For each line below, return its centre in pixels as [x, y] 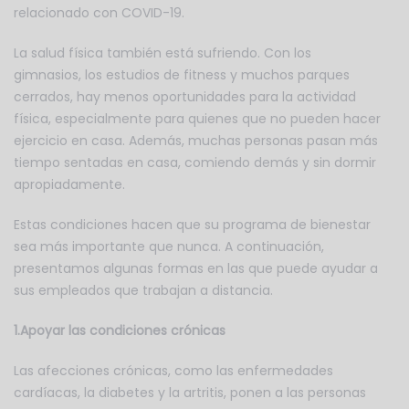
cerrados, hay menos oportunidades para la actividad [185, 97]
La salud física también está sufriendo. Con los [163, 53]
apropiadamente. [69, 185]
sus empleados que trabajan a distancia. [143, 291]
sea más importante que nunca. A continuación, [169, 247]
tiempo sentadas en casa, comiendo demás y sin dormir [195, 163]
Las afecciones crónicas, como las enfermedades [173, 371]
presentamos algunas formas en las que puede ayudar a [196, 269]
